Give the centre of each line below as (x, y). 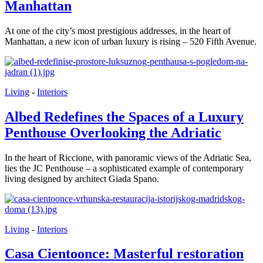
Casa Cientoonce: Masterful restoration (124, 254)
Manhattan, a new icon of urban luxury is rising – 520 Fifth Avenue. (131, 41)
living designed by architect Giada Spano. (82, 178)
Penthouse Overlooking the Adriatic (113, 132)
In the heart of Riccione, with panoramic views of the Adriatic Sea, (128, 157)
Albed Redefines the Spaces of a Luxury (124, 117)
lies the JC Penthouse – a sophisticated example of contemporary (124, 168)
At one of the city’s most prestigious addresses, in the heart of (118, 31)
